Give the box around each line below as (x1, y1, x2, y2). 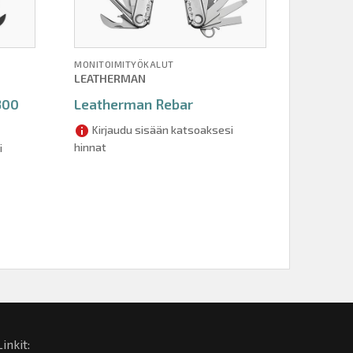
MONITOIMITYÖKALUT (74, 58, 174, 70)
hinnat (74, 140, 107, 154)
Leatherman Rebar (74, 95, 194, 113)
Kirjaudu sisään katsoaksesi (90, 123, 234, 137)
